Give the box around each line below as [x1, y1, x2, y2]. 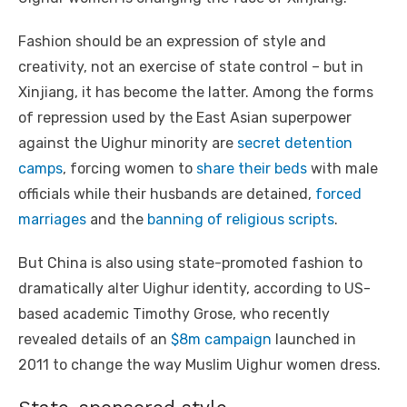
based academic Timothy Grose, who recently [18, 305, 330, 323]
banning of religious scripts [147, 211, 334, 229]
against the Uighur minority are [18, 134, 237, 153]
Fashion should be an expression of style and [18, 33, 326, 51]
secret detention [237, 134, 352, 153]
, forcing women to [63, 160, 196, 178]
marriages [18, 211, 86, 229]
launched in [272, 331, 356, 349]
